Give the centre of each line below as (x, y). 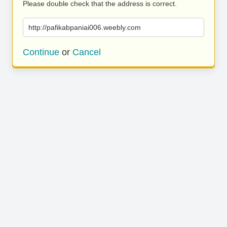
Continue (41, 52)
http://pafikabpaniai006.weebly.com (85, 27)
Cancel (87, 52)
